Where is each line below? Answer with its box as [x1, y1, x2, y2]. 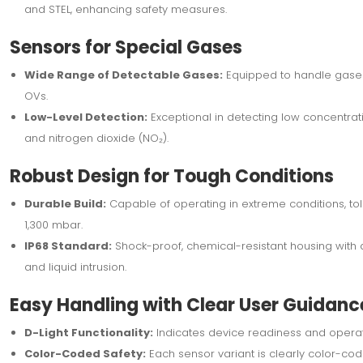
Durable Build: [23, 195, 106, 211]
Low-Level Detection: [23, 109, 147, 125]
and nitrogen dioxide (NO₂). [23, 130, 169, 146]
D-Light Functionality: [23, 324, 153, 340]
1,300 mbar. [23, 216, 83, 233]
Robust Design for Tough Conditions [9, 163, 334, 189]
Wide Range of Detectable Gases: [23, 66, 223, 83]
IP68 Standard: [23, 237, 112, 254]
